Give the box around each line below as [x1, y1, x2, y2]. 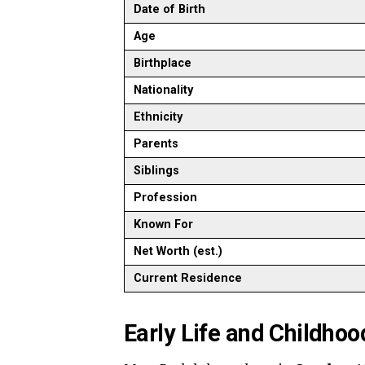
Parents [134, 137, 179, 151]
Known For [134, 218, 194, 231]
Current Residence [134, 271, 243, 285]
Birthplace [134, 56, 192, 70]
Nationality [134, 83, 194, 97]
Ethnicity [134, 110, 183, 124]
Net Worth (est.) [134, 244, 223, 258]
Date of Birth [134, 2, 206, 16]
